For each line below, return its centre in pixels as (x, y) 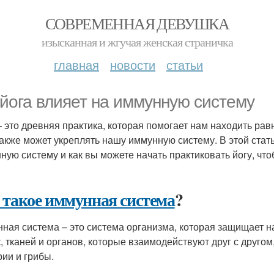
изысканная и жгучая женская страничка (137, 42)
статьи (185, 65)
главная (76, 65)
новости (133, 65)
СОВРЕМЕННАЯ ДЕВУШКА (137, 23)
